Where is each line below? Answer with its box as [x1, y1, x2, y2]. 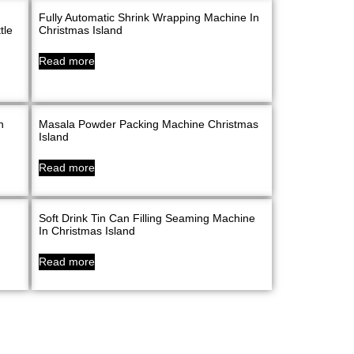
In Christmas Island [38, 224, 135, 238]
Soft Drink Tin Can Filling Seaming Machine [38, 212, 255, 225]
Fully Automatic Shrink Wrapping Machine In [38, 11, 259, 24]
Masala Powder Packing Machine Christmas [38, 118, 258, 131]
